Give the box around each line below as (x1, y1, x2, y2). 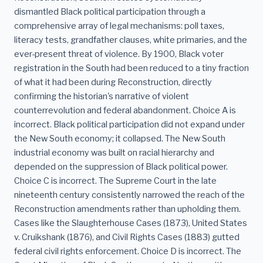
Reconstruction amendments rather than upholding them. (14, 204, 241, 215)
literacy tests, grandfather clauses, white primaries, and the (14, 35, 247, 46)
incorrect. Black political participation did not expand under (14, 119, 245, 130)
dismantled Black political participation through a (14, 6, 205, 18)
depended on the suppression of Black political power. (14, 161, 228, 173)
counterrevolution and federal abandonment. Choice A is (14, 105, 236, 116)
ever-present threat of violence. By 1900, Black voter (14, 49, 224, 60)
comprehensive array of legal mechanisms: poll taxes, (14, 21, 224, 32)
